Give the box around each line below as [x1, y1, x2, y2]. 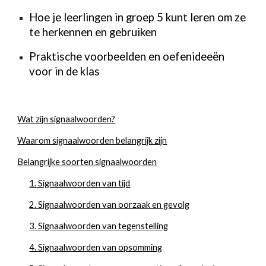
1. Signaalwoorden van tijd [29, 178, 131, 188]
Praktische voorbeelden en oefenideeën [29, 49, 225, 63]
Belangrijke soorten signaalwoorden [17, 157, 157, 167]
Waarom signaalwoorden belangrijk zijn [17, 135, 167, 145]
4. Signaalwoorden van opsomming [29, 242, 163, 252]
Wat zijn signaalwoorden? [17, 114, 116, 124]
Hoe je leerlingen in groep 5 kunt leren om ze [29, 10, 246, 24]
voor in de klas [29, 64, 100, 78]
